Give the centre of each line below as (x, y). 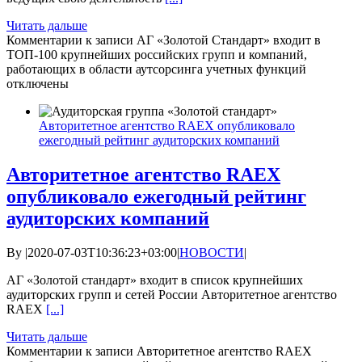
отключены (38, 84)
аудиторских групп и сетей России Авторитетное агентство (172, 295)
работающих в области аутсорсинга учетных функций (156, 69)
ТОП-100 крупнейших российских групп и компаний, (157, 55)
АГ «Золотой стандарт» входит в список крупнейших (155, 280)
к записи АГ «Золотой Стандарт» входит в (202, 40)
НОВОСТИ (212, 253)
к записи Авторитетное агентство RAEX (197, 351)
